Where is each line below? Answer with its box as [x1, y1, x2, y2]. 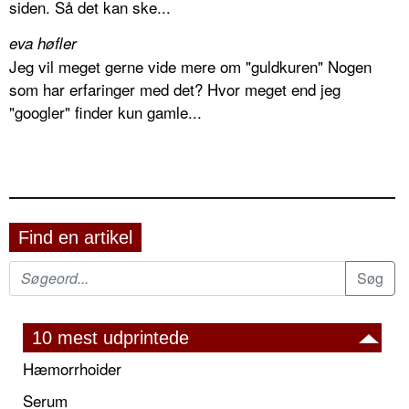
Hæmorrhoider [23, 356, 121, 380]
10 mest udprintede [32, 327, 189, 348]
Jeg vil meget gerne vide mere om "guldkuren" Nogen [9, 54, 372, 78]
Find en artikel [18, 226, 132, 247]
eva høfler [9, 31, 77, 54]
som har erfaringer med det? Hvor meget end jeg [9, 77, 341, 100]
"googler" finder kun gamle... [9, 100, 202, 123]
